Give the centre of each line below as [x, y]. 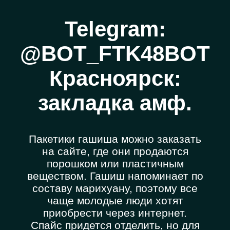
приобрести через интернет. [115, 213]
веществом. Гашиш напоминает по [115, 176]
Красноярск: [115, 79]
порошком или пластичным [115, 164]
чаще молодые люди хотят [115, 201]
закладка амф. [115, 103]
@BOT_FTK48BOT [115, 54]
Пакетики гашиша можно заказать [115, 139]
